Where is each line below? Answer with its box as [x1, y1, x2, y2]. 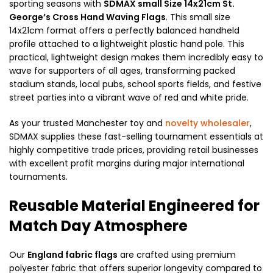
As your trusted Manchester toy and [9, 116, 165, 129]
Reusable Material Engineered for [9, 195, 260, 216]
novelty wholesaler [165, 116, 250, 129]
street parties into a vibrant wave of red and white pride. [9, 91, 249, 104]
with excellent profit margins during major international [9, 157, 244, 169]
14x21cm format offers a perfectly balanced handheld [9, 24, 239, 37]
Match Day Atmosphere [9, 215, 188, 236]
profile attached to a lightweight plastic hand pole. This [9, 37, 244, 50]
